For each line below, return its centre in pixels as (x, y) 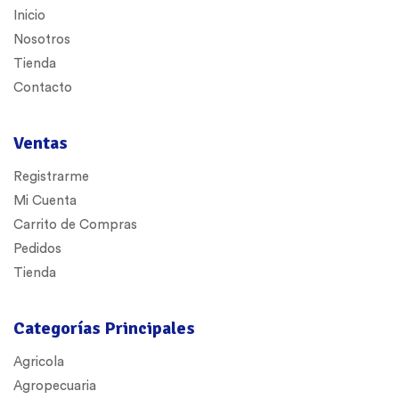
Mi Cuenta (45, 201)
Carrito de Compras (75, 225)
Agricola (39, 362)
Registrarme (51, 177)
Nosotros (42, 40)
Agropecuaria (55, 386)
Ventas (41, 143)
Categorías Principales (104, 328)
